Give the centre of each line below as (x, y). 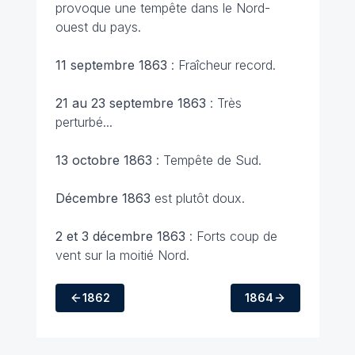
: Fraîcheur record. (221, 65)
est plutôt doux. (197, 198)
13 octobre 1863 (103, 160)
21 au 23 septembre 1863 (130, 103)
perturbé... (84, 122)
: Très (223, 103)
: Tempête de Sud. (206, 160)
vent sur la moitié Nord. (122, 255)
